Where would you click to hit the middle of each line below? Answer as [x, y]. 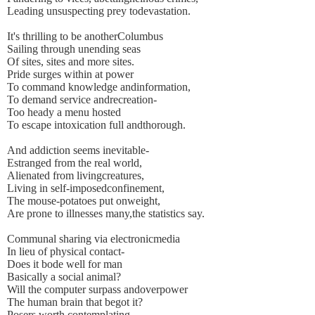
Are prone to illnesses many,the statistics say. [106, 214]
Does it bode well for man [65, 264]
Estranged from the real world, [75, 163]
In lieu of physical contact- [66, 252]
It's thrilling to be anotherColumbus [85, 37]
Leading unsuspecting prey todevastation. [99, 11]
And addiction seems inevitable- [78, 150]
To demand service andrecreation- [82, 100]
